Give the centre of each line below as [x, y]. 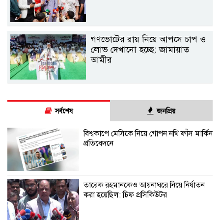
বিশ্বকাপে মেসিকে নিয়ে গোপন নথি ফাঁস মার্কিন [148, 134]
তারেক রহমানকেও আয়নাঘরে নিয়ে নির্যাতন [144, 185]
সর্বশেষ [64, 111]
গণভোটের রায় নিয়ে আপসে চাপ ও [149, 39]
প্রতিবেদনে [98, 144]
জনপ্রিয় [166, 111]
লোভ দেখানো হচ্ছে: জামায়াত [140, 49]
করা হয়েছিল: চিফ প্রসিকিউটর [125, 195]
